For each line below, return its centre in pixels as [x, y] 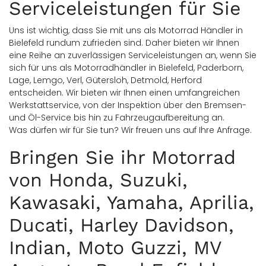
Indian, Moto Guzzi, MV [115, 248]
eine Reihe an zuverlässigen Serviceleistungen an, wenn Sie [133, 55]
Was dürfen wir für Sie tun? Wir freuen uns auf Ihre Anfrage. [130, 130]
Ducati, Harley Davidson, [121, 225]
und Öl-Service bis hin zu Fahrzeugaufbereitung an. [117, 118]
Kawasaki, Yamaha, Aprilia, [132, 202]
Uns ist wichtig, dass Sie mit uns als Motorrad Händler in [126, 30]
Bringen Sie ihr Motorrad [122, 157]
